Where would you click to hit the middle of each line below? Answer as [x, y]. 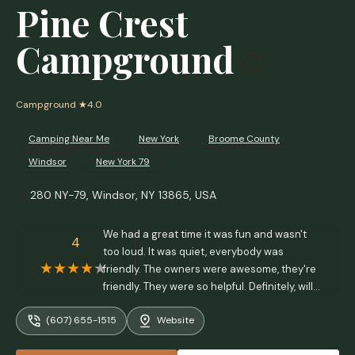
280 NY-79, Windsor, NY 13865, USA [124, 195]
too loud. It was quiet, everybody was [193, 252]
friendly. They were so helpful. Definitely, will [208, 286]
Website [176, 321]
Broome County [244, 139]
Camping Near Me [69, 139]
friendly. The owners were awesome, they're [210, 269]
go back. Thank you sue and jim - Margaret [207, 304]
